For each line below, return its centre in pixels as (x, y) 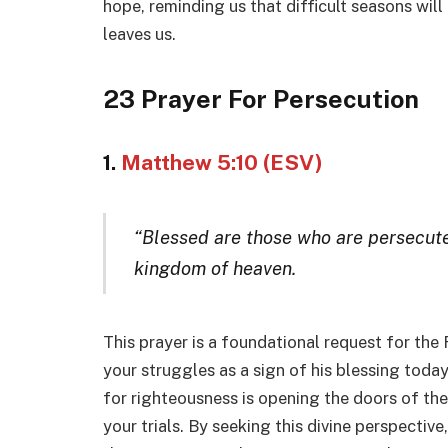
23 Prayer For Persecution (261, 99)
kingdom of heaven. (214, 268)
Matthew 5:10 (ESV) (222, 162)
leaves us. (139, 33)
